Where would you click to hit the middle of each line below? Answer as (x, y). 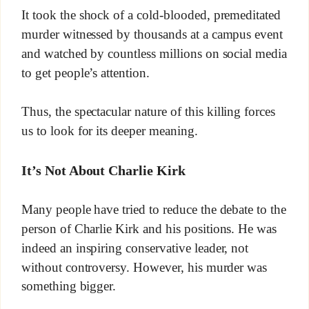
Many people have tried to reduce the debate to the (154, 210)
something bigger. (69, 286)
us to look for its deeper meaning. (109, 130)
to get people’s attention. (86, 72)
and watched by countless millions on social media (154, 53)
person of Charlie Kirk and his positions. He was (149, 229)
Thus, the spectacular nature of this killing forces (148, 111)
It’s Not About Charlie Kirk (103, 170)
